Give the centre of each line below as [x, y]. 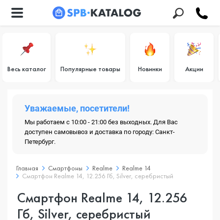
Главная [27, 168]
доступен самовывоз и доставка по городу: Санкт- [100, 132]
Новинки [150, 69]
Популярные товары [90, 69]
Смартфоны [65, 168]
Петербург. [40, 142]
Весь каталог [27, 69]
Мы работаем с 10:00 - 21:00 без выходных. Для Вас [101, 122]
